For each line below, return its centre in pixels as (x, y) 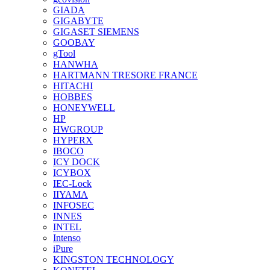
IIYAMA (71, 194)
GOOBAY (74, 42)
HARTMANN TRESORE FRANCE (125, 75)
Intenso (67, 237)
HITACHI (73, 86)
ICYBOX (72, 172)
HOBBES (73, 96)
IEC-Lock (72, 183)
